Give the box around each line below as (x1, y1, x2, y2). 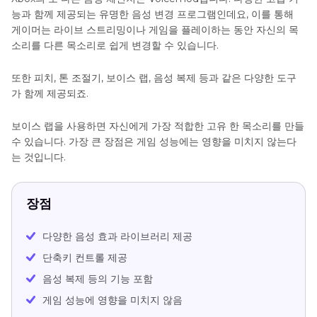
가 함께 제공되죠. (11, 86, 88, 100)
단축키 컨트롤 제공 (42, 250, 127, 264)
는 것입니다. (11, 150, 66, 163)
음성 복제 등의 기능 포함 (42, 272, 153, 285)
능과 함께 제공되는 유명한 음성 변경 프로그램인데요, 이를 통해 (11, 7, 294, 21)
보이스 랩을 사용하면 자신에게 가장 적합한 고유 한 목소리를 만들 (11, 119, 304, 132)
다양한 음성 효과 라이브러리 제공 (42, 229, 192, 243)
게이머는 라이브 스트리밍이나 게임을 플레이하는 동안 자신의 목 (11, 23, 299, 36)
